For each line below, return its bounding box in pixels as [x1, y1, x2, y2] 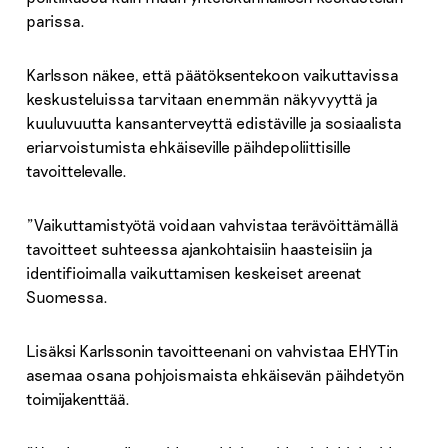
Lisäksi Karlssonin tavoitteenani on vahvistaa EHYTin [25, 341, 399, 361]
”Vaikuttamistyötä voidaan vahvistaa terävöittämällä [25, 215, 399, 235]
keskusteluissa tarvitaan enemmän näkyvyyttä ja [25, 89, 378, 109]
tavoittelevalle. [25, 161, 127, 181]
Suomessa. [25, 287, 108, 307]
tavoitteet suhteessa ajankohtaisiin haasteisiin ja [25, 239, 373, 259]
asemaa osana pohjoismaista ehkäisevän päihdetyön [25, 365, 405, 385]
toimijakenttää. [25, 389, 130, 409]
